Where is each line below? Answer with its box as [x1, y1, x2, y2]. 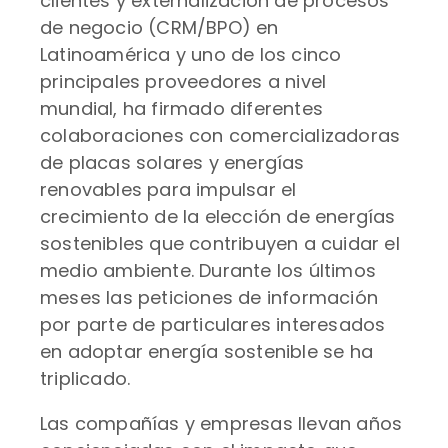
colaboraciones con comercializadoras [40, 123, 401, 148]
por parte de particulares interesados [40, 312, 386, 337]
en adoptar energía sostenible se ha [40, 339, 374, 364]
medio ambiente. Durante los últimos [40, 258, 377, 283]
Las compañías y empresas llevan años [40, 411, 403, 436]
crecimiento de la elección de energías [40, 204, 396, 229]
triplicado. [40, 366, 131, 391]
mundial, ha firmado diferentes [40, 96, 323, 121]
